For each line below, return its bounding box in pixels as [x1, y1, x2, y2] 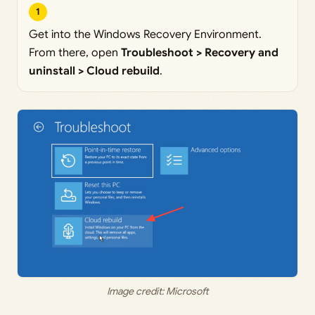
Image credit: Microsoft [106, 285, 209, 298]
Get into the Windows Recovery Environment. [29, 27, 262, 41]
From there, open [29, 45, 121, 60]
